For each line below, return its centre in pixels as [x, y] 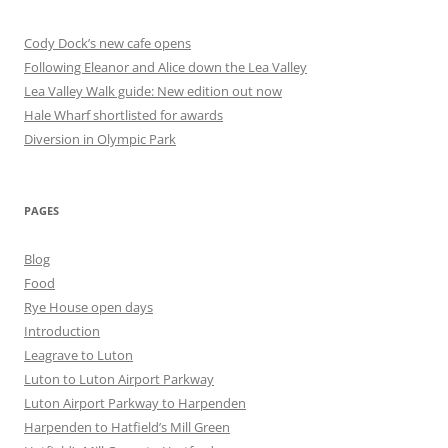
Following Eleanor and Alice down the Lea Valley [165, 67]
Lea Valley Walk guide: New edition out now [153, 91]
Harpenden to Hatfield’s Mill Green [127, 427]
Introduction [62, 331]
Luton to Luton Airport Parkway [119, 379]
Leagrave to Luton [78, 355]
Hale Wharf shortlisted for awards [123, 115]
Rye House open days [88, 307]
